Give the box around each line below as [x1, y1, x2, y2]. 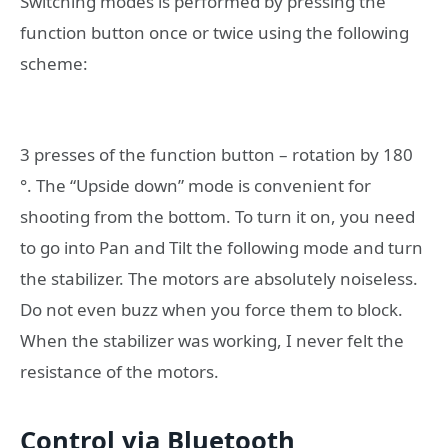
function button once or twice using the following [20, 20, 409, 44]
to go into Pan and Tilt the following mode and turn [20, 235, 423, 259]
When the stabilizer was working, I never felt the [20, 328, 404, 352]
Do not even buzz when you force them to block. [20, 297, 403, 321]
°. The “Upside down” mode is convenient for [20, 173, 371, 197]
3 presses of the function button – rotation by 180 [20, 142, 413, 166]
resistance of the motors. [20, 359, 219, 383]
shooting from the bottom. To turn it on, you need [20, 204, 415, 228]
